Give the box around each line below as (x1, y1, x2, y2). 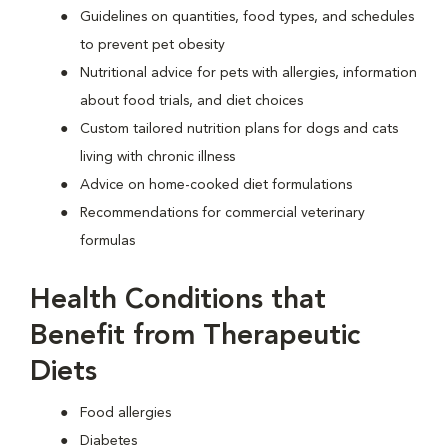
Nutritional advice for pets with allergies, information (80, 66, 417, 80)
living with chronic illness (80, 150, 235, 164)
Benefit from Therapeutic (30, 323, 360, 351)
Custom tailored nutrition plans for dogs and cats (80, 122, 398, 136)
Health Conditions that (30, 287, 326, 315)
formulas (80, 234, 135, 248)
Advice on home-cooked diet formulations (80, 178, 352, 192)
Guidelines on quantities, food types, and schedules (80, 10, 414, 24)
